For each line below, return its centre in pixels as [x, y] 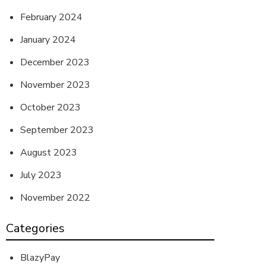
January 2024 [48, 40]
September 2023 [57, 130]
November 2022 [55, 198]
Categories [35, 228]
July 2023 [41, 175]
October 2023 [50, 107]
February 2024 [51, 17]
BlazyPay [40, 258]
